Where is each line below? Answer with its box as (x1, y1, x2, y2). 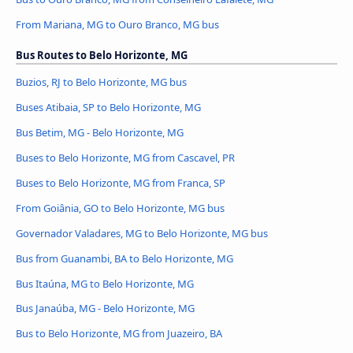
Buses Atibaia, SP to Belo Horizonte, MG (16, 99, 201, 114)
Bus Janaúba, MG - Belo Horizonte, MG (16, 301, 195, 316)
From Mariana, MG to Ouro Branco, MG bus (16, 17, 219, 32)
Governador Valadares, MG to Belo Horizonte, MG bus (16, 225, 268, 240)
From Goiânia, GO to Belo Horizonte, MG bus (16, 200, 225, 215)
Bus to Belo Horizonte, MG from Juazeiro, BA (16, 326, 222, 341)
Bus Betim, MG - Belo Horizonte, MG (16, 124, 184, 139)
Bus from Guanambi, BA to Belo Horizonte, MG (16, 251, 233, 266)
